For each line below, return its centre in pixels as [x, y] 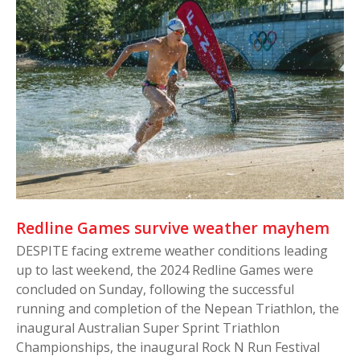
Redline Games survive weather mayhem [173, 227]
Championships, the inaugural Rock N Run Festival [168, 347]
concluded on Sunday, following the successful [155, 289]
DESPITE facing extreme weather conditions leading [172, 250]
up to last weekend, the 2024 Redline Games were [165, 270]
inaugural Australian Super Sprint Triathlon [148, 327]
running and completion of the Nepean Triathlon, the [178, 308]
